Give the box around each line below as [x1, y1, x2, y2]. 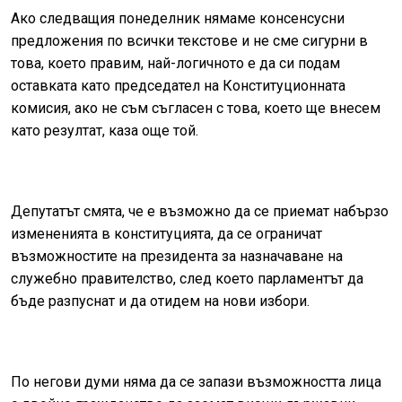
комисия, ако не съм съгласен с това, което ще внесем [11, 100, 380, 118]
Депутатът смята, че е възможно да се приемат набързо [11, 203, 389, 221]
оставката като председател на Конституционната [11, 77, 345, 95]
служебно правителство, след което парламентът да [11, 270, 363, 288]
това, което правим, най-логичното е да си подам [11, 55, 340, 73]
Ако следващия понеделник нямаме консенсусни [11, 10, 345, 28]
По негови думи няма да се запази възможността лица [11, 373, 381, 391]
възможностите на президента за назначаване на [11, 248, 343, 266]
